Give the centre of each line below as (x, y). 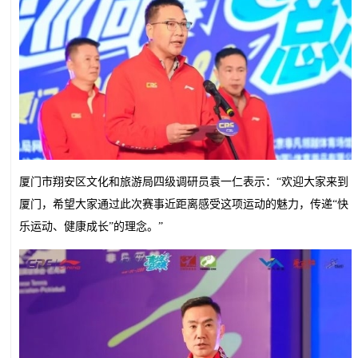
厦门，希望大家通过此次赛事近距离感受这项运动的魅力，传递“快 (184, 204)
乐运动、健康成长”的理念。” (91, 226)
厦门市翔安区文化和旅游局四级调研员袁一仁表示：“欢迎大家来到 (184, 181)
